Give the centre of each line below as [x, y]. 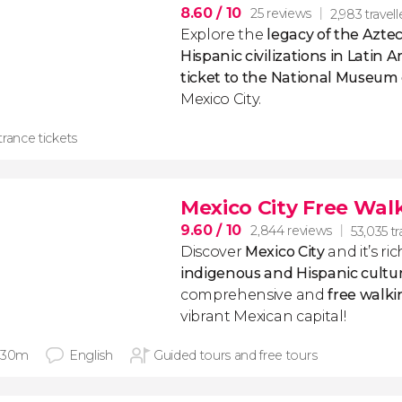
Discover [213, 252]
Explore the [224, 35]
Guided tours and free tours [235, 355]
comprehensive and [254, 295]
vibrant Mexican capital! [263, 316]
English [91, 355]
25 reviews [281, 13]
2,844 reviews [291, 231]
